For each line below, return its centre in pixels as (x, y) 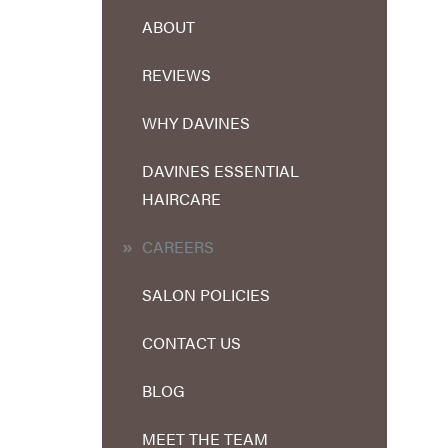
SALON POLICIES (206, 294)
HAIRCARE (181, 198)
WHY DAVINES (196, 122)
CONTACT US (191, 342)
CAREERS (178, 246)
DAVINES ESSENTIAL (220, 170)
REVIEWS (176, 74)
